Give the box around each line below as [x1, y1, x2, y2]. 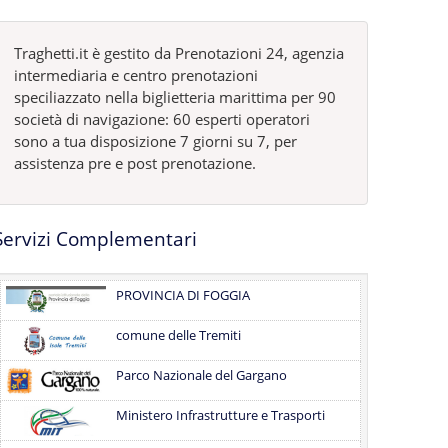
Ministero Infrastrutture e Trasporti [116, 406, 326, 424]
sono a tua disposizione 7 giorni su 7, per [14, 131, 298, 151]
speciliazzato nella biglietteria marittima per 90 [14, 87, 337, 107]
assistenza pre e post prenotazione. [14, 153, 257, 173]
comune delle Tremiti [116, 326, 242, 344]
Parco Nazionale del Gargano [116, 366, 288, 384]
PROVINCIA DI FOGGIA [116, 286, 251, 304]
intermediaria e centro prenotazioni [14, 65, 259, 85]
